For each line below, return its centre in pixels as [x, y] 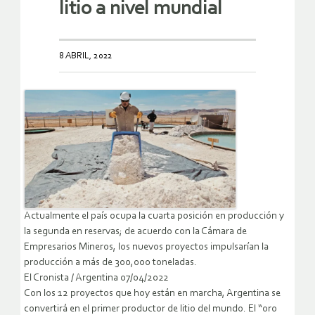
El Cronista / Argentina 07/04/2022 [96, 278]
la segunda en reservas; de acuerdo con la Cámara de [135, 231]
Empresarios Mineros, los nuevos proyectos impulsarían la [146, 247]
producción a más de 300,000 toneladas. [110, 262]
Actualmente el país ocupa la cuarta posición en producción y [154, 216]
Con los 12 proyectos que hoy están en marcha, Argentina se [152, 293]
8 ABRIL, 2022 [86, 56]
